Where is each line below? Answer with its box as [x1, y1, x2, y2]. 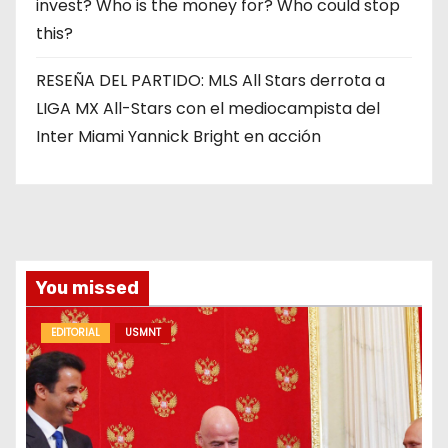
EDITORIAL [51, 324, 100, 340]
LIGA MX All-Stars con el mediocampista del [36, 96, 380, 120]
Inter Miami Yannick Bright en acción [36, 124, 321, 148]
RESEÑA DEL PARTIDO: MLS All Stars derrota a [36, 68, 385, 92]
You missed [36, 276, 139, 299]
